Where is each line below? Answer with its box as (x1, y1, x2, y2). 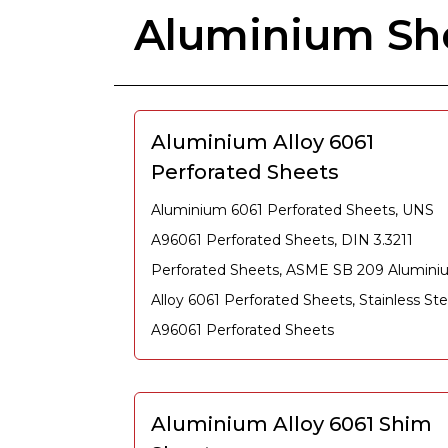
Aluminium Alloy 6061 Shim (151, 412, 432, 436)
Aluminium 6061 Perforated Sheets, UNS (151, 201, 434, 219)
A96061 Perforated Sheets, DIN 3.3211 (151, 231, 413, 249)
